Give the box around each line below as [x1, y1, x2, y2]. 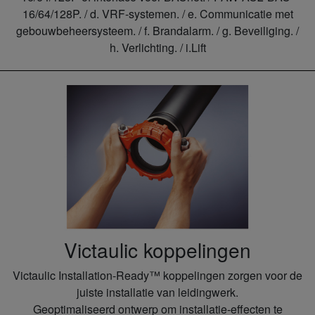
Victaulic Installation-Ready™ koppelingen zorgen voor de [13, 266, 302, 283]
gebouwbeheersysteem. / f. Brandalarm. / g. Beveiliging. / [16, 22, 299, 39]
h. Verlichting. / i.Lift [109, 39, 206, 56]
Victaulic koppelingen [64, 235, 251, 264]
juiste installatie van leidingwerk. [77, 283, 238, 300]
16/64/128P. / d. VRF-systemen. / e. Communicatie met [22, 6, 293, 22]
